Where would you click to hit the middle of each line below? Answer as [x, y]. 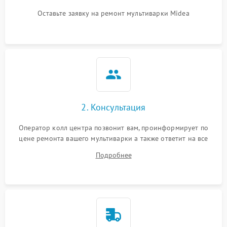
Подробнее [113, 155]
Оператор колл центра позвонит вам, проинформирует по [113, 128]
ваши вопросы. [113, 149]
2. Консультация [113, 107]
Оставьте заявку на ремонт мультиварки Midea [113, 13]
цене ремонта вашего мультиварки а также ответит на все [113, 138]
